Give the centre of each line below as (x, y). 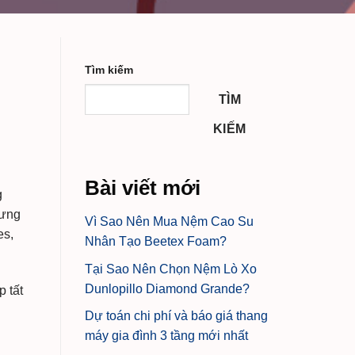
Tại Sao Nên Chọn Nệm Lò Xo (171, 269)
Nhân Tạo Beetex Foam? (156, 242)
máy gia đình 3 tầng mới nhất (166, 336)
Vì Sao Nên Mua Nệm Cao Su (169, 222)
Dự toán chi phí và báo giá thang (176, 316)
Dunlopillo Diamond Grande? (167, 288)
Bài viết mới (143, 188)
